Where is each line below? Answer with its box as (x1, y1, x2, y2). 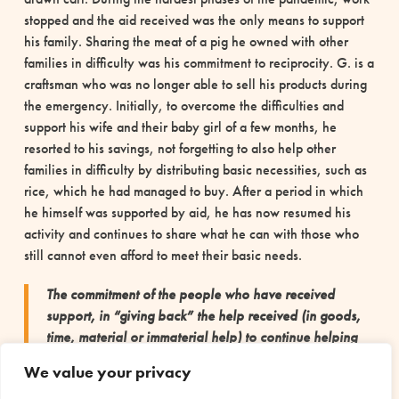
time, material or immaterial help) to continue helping (45, 327, 357, 346)
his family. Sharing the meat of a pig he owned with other (23, 31, 348, 51)
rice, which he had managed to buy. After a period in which (23, 181, 363, 200)
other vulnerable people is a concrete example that (45, 348, 346, 368)
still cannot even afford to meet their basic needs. (23, 245, 309, 265)
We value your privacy (24, 362, 191, 382)
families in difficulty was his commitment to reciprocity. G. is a (23, 53, 374, 72)
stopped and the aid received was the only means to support (23, 10, 364, 29)
